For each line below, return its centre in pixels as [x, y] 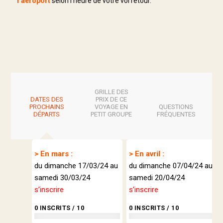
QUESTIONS [176, 107]
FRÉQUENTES [176, 114]
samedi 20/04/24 [157, 178]
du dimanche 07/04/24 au [170, 166]
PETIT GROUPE [111, 114]
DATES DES [47, 99]
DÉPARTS [47, 114]
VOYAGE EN [111, 107]
